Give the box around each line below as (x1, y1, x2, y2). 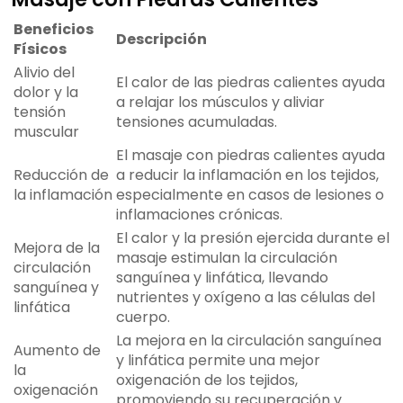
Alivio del (13, 62, 75, 84)
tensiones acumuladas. (116, 112, 277, 133)
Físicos (13, 39, 67, 60)
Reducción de (13, 165, 109, 186)
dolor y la (13, 82, 78, 103)
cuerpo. (116, 307, 170, 328)
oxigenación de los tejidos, (116, 370, 298, 391)
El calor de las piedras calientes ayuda (116, 72, 385, 94)
